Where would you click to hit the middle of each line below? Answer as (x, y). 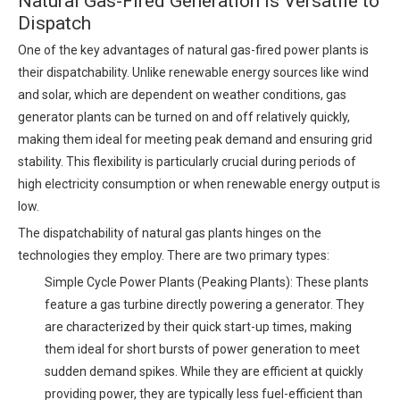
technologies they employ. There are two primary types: (174, 255)
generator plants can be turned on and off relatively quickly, (184, 117)
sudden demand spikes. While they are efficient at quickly (204, 371)
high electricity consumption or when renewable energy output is (199, 184)
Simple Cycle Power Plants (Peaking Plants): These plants (207, 282)
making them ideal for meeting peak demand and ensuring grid (195, 139)
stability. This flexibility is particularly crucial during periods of (187, 162)
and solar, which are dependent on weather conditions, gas (182, 95)
